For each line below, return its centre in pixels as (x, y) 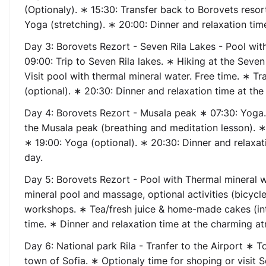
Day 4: (39, 113)
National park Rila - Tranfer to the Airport (150, 246)
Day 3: (39, 46)
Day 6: (39, 246)
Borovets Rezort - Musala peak (126, 113)
